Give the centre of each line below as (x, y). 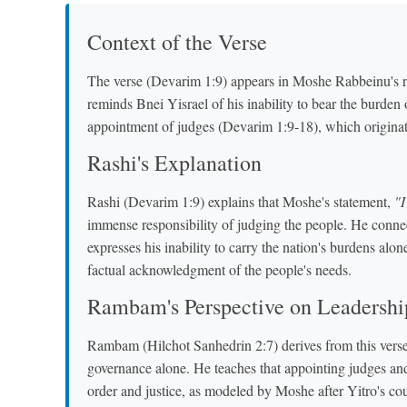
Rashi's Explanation (174, 162)
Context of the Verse (177, 41)
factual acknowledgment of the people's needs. (219, 269)
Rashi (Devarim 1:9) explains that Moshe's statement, (241, 201)
